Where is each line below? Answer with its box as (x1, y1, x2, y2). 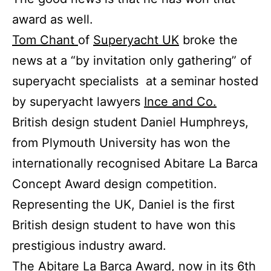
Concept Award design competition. (12, 177, 217, 192)
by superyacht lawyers (12, 94, 144, 109)
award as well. (12, 12, 93, 27)
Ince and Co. (144, 94, 217, 109)
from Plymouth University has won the (12, 135, 230, 151)
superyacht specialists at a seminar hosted (12, 74, 258, 89)
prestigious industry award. (12, 238, 166, 253)
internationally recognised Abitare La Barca (12, 156, 258, 171)
